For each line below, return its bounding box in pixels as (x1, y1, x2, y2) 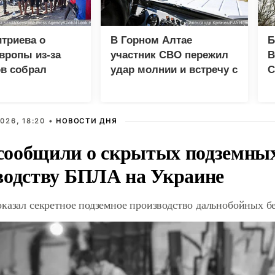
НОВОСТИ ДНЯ (56, 117, 117, 126)
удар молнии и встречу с (110, 64, 238, 76)
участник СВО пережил (110, 49, 228, 61)
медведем (110, 79, 163, 91)
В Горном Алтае (110, 34, 192, 47)
